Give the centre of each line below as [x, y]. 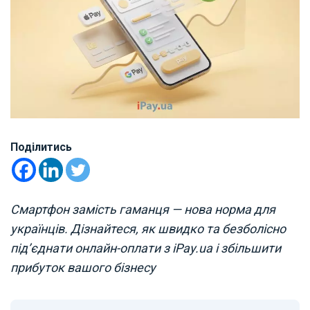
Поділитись [41, 147]
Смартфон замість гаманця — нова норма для [143, 209]
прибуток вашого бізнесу [83, 267]
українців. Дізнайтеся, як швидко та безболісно [148, 228]
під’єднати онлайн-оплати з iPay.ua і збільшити [146, 248]
